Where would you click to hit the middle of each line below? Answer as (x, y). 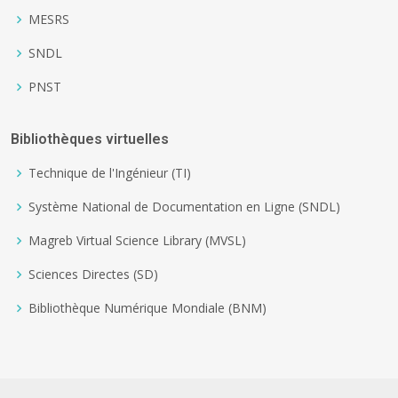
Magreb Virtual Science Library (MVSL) (137, 240)
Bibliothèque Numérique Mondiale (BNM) (147, 307)
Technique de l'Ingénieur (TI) (110, 172)
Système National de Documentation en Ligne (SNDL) (184, 206)
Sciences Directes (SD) (93, 274)
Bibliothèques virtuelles (90, 139)
